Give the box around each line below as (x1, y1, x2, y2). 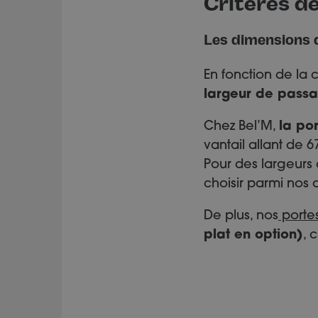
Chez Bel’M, (204, 120, 279, 133)
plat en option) (204, 229, 303, 242)
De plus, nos (204, 209, 278, 223)
